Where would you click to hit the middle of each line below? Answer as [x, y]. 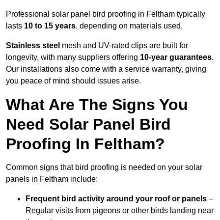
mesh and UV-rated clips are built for [124, 46]
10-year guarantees [176, 57]
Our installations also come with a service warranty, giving [106, 69]
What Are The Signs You [97, 105]
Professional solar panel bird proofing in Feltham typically [106, 14]
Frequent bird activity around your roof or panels [116, 199]
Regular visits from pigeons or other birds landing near [120, 211]
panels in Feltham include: [52, 179]
